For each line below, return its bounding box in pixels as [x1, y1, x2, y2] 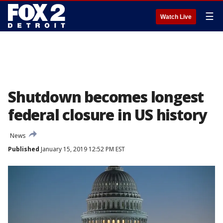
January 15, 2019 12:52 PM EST [39, 145, 125, 153]
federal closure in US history [8, 105, 207, 125]
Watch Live [160, 13, 192, 20]
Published [8, 145, 39, 153]
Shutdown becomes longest [8, 87, 204, 107]
